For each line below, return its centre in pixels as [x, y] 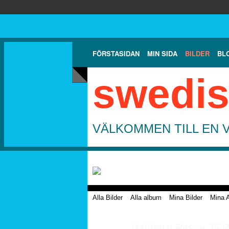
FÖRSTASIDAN [116, 53]
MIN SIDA [162, 53]
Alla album [146, 197]
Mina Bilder [186, 197]
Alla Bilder [108, 197]
